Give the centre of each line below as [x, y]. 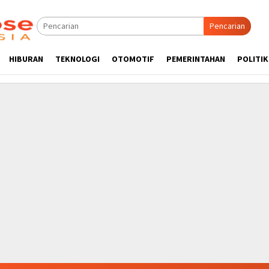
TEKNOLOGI [77, 59]
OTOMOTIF [133, 59]
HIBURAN [26, 59]
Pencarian [227, 26]
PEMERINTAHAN [196, 59]
